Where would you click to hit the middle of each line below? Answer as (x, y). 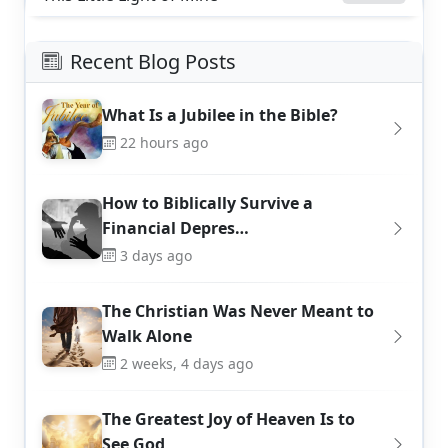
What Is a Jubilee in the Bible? (220, 115)
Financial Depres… (175, 227)
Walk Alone (147, 335)
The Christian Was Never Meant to (238, 310)
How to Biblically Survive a (207, 202)
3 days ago (156, 255)
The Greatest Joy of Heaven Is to (228, 418)
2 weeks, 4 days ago (186, 363)
